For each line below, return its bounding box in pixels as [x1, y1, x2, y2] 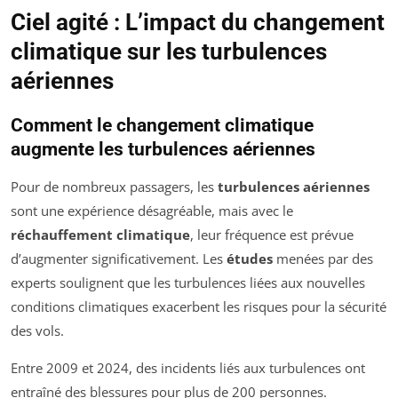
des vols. [11, 322, 64, 340]
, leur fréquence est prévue [190, 226, 354, 244]
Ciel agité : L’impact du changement [11, 9, 385, 36]
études [227, 250, 273, 268]
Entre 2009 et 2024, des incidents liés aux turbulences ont [11, 359, 365, 378]
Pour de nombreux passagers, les [11, 178, 218, 196]
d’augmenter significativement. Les [11, 250, 227, 268]
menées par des [273, 250, 373, 268]
